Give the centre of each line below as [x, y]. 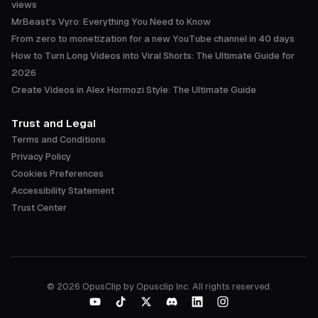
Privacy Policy [41, 156]
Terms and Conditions [59, 139]
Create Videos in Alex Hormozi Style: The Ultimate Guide [134, 89]
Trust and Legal [54, 123]
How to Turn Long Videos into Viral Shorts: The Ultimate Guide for [153, 55]
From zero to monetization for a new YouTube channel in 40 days [153, 38]
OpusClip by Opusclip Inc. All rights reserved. [177, 286]
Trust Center [39, 207]
